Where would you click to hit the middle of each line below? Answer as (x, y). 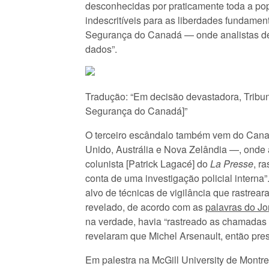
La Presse (232, 164)
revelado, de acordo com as (145, 207)
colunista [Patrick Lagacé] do (148, 164)
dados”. (101, 49)
